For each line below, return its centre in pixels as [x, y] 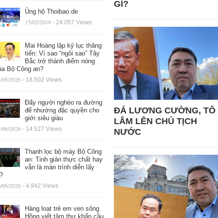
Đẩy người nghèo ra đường [63, 102]
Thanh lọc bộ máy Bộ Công [63, 151]
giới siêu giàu [44, 118]
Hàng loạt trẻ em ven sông [62, 208]
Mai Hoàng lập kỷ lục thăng [63, 45]
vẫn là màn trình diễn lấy [59, 167]
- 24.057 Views [72, 22]
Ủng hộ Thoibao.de [51, 11]
